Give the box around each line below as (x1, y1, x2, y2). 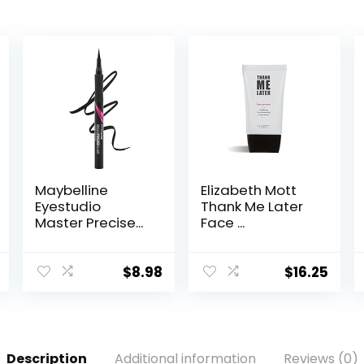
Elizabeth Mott (201, 180, 297, 201)
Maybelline (35, 180, 109, 201)
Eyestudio (35, 197, 102, 217)
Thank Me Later (201, 197, 304, 217)
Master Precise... (35, 213, 144, 233)
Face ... (201, 213, 245, 233)
